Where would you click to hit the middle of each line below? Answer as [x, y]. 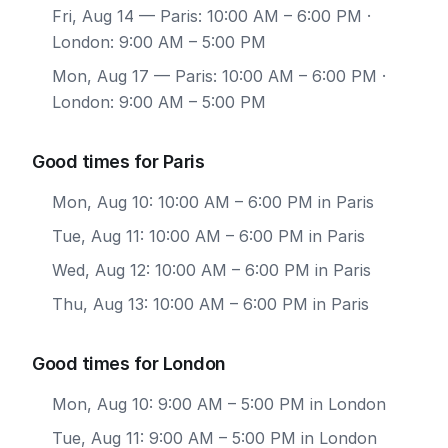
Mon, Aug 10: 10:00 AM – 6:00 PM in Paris [213, 202]
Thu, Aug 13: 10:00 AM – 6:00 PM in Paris [210, 304]
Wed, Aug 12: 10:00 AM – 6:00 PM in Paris [211, 270]
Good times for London [129, 363]
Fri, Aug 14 [93, 16]
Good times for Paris [118, 161]
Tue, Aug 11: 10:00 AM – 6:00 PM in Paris [208, 236]
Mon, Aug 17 [100, 76]
